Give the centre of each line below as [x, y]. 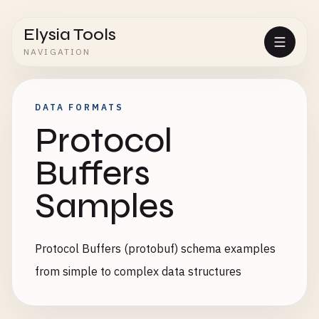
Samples [105, 206]
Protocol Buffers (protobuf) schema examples [155, 249]
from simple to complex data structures [138, 271]
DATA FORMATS [79, 107]
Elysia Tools [70, 35]
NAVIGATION [57, 52]
